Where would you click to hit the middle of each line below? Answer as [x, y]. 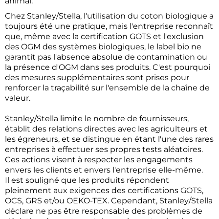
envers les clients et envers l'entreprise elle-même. [104, 170]
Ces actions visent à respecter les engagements [99, 160]
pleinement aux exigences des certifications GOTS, [104, 191]
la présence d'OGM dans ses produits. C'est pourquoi [108, 67]
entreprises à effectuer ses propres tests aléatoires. [104, 150]
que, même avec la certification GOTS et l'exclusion [104, 37]
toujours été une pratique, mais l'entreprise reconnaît [109, 26]
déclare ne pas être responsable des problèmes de [104, 211]
